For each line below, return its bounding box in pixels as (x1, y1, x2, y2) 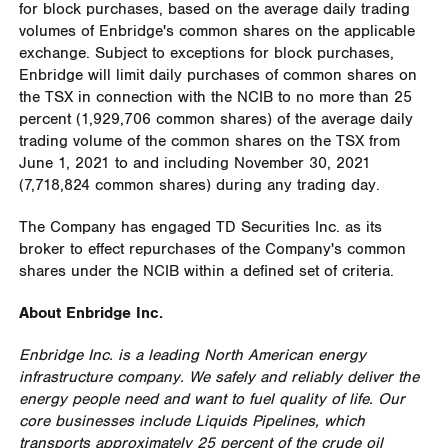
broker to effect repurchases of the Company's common (18, 239, 406, 259)
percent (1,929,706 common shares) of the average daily (18, 109, 413, 129)
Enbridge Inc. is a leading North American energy (18, 345, 366, 365)
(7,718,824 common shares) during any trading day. (18, 175, 380, 195)
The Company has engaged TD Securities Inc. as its (18, 217, 382, 237)
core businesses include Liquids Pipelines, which (18, 411, 365, 431)
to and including (109, 153, 234, 173)
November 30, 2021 (233, 153, 371, 173)
